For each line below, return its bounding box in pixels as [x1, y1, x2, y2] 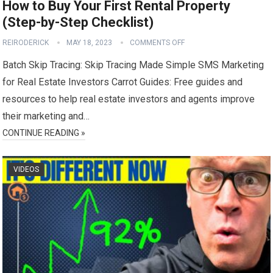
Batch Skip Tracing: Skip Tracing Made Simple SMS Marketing [2, 59, 264, 71]
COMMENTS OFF [130, 38, 185, 48]
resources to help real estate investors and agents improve [2, 93, 255, 105]
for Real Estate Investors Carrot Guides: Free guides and [2, 76, 243, 88]
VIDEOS [13, 165, 40, 174]
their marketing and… [2, 110, 90, 122]
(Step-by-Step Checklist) [2, 15, 154, 30]
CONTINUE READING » [2, 128, 86, 138]
